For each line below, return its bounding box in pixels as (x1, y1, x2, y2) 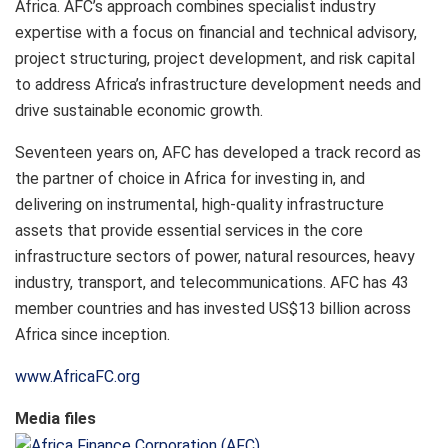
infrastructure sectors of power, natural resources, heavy (15, 247, 415, 267)
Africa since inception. (15, 325, 170, 345)
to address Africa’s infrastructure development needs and (15, 75, 421, 95)
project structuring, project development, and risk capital (15, 49, 415, 69)
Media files (15, 409, 96, 429)
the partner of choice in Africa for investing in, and (15, 169, 365, 189)
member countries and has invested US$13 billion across (15, 299, 411, 319)
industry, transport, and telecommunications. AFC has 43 (15, 273, 409, 293)
